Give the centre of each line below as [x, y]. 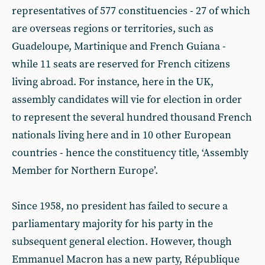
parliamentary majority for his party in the [112, 224]
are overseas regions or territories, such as [113, 29]
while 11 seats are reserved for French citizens [121, 64]
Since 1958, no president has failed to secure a [120, 206]
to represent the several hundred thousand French [132, 117]
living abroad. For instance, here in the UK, [113, 82]
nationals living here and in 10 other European [122, 135]
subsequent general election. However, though [122, 242]
